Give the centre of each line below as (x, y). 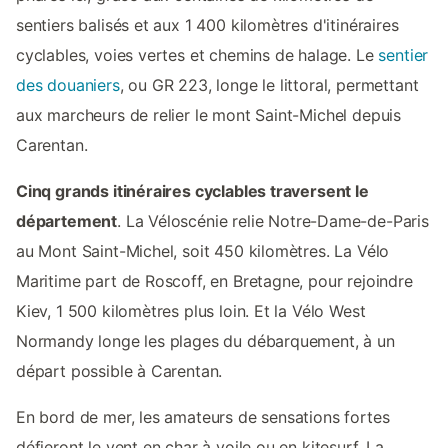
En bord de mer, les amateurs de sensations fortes (203, 417)
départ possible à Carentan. (119, 371)
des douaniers (68, 85)
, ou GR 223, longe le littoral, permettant (269, 85)
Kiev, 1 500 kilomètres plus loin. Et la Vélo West (191, 311)
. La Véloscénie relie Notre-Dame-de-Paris (273, 221)
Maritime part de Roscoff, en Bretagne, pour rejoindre (214, 281)
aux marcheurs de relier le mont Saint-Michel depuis (209, 115)
